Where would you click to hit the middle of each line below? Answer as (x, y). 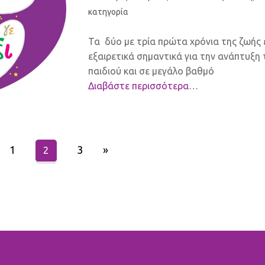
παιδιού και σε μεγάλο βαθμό (151, 71)
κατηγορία (108, 12)
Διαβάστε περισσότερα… (143, 85)
